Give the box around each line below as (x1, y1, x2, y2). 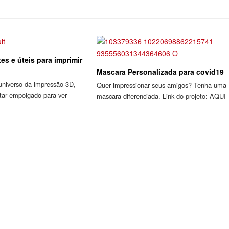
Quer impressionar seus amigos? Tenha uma (96, 80, 226, 90)
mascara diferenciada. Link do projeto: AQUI (96, 91, 226, 101)
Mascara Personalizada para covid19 (96, 66, 224, 77)
